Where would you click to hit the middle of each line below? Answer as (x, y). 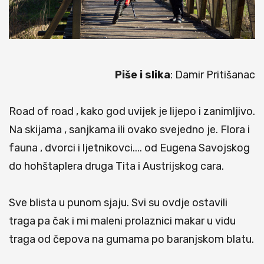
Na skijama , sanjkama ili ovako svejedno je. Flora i (129, 130)
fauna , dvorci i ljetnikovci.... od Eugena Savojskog (129, 148)
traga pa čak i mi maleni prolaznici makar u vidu (122, 221)
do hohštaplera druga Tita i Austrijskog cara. (116, 166)
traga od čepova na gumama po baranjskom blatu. (131, 240)
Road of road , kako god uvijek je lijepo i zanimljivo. (132, 112)
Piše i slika (143, 75)
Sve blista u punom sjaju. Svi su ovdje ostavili (118, 203)
